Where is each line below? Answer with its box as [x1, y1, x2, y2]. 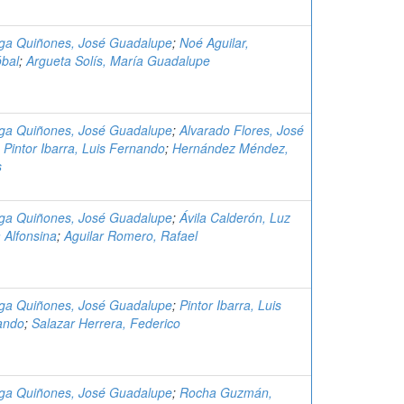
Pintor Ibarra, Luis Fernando [4, 139, 165, 157]
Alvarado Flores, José [179, 121, 304, 139]
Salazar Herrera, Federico [32, 314, 180, 332]
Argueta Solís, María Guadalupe [26, 51, 210, 69]
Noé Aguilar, [179, 33, 249, 51]
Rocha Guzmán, [179, 383, 272, 401]
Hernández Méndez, [172, 139, 289, 157]
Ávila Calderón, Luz [179, 208, 290, 226]
